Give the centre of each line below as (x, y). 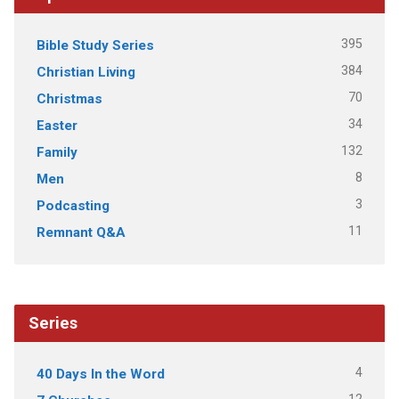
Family (57, 152)
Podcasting (73, 205)
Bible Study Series (95, 45)
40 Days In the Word (100, 374)
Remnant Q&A (81, 232)
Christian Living (85, 72)
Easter (57, 125)
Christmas (69, 98)
